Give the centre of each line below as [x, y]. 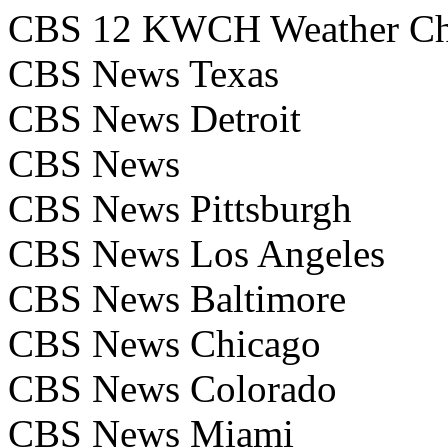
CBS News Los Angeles [196, 254]
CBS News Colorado [172, 389]
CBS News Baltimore [177, 299]
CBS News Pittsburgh [180, 209]
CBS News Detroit [154, 119]
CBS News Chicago [164, 344]
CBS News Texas [143, 74]
